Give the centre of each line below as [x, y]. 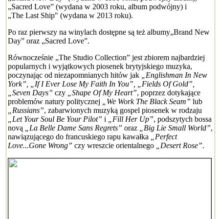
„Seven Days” [30, 93]
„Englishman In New [174, 75]
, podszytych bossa [183, 119]
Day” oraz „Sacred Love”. [49, 41]
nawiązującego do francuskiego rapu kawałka [79, 137]
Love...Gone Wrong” [40, 145]
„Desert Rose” [179, 145]
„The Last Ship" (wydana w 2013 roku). [70, 15]
